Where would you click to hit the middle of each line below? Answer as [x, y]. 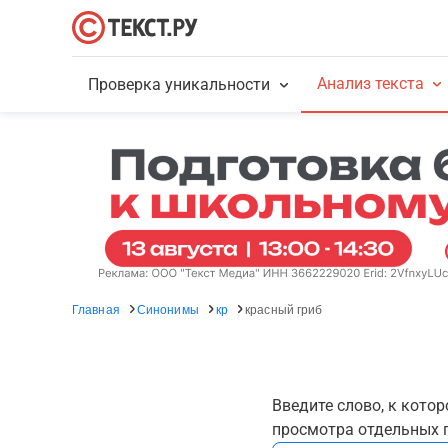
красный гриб [284, 308]
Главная [96, 308]
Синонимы [167, 308]
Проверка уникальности [179, 84]
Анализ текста [370, 83]
